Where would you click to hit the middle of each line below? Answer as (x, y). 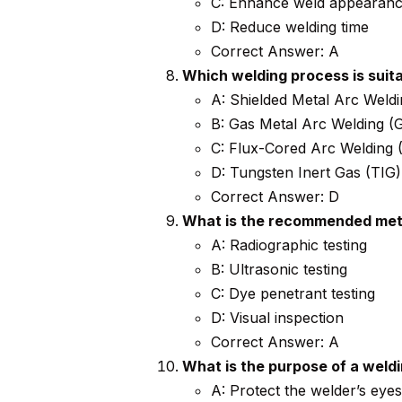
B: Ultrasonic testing (279, 270)
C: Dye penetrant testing (293, 294)
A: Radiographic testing (288, 245)
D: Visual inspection (277, 318)
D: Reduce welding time (289, 27)
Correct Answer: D (275, 197)
